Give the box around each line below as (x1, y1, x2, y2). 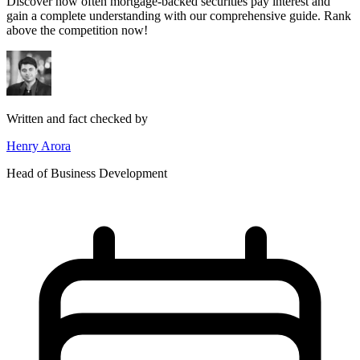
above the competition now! (6, 22, 148, 37)
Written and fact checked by (6, 111, 148, 125)
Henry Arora (6, 138, 71, 153)
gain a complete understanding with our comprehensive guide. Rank (6, 8, 351, 22)
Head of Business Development (6, 166, 167, 180)
